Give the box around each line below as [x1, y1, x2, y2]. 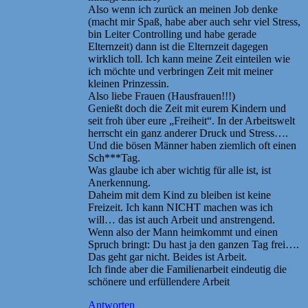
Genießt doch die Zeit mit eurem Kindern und [88, 102, 286, 114]
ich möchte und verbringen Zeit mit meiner [88, 65, 273, 77]
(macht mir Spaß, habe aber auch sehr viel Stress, [88, 15, 300, 27]
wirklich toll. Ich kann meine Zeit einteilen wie [88, 52, 290, 65]
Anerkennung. [88, 176, 151, 188]
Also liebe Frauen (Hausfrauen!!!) [88, 89, 235, 102]
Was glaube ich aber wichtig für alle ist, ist [88, 164, 271, 176]
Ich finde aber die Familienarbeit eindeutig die [88, 263, 287, 275]
